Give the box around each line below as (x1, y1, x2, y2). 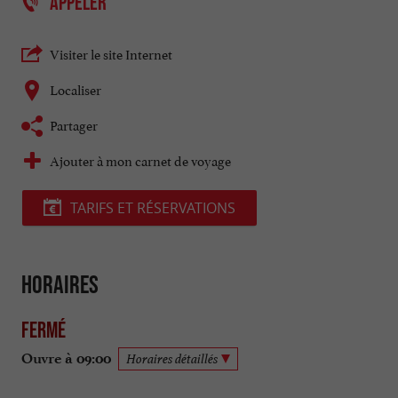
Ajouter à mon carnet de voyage (50, 149, 231, 171)
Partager (50, 114, 98, 135)
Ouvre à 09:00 (21, 349, 111, 367)
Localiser (50, 78, 101, 99)
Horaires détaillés (126, 349, 218, 367)
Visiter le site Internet (50, 43, 172, 64)
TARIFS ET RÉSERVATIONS (70, 198, 235, 219)
